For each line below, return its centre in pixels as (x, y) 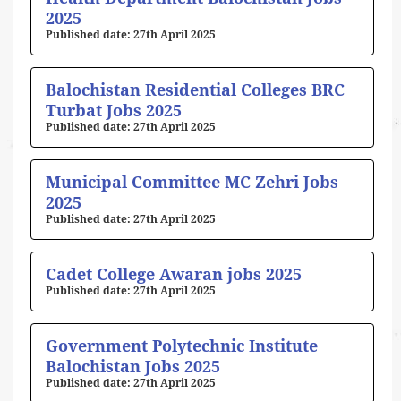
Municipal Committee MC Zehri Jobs (192, 183)
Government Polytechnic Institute (182, 346)
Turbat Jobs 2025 (114, 111)
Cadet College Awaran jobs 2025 (174, 275)
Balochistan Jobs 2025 (133, 367)
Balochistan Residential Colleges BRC (195, 90)
